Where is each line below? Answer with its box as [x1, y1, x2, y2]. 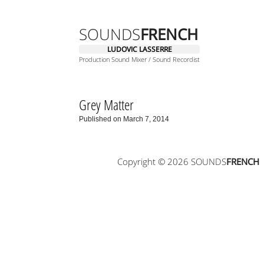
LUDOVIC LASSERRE [107, 44, 172, 54]
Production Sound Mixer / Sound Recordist [79, 55, 200, 64]
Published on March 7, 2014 [79, 115, 170, 123]
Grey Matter [79, 95, 134, 114]
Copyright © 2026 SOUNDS [117, 155, 226, 167]
